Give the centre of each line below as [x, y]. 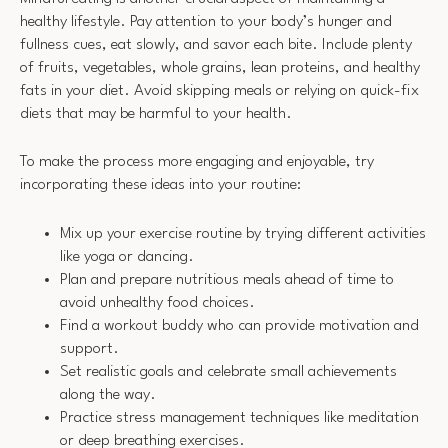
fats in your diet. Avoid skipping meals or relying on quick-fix [219, 90]
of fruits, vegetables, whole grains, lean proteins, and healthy [220, 67]
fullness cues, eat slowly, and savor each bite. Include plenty [216, 44]
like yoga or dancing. [127, 256]
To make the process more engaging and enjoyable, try [197, 162]
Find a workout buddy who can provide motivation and [239, 325]
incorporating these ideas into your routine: [160, 185]
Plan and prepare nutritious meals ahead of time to [227, 279]
